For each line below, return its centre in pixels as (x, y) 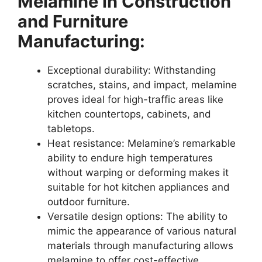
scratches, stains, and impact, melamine (142, 85)
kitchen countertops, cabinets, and (129, 114)
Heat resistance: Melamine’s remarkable (142, 144)
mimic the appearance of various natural (142, 231)
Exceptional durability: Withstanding (132, 70)
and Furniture (73, 22)
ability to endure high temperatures (130, 158)
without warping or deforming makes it (138, 173)
